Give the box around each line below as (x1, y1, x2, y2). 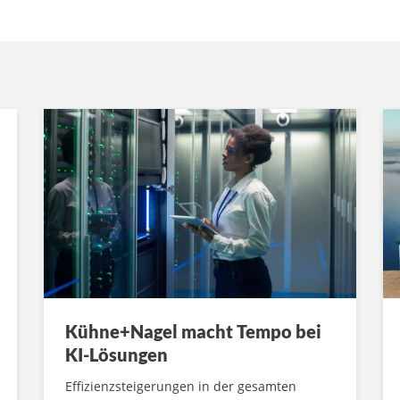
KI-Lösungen (65, 344, 168, 366)
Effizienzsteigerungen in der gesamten (65, 378, 296, 396)
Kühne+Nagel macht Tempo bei (65, 321, 321, 343)
